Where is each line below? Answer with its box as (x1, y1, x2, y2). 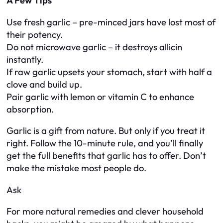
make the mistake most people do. (6, 162, 146, 174)
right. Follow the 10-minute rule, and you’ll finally (6, 137, 203, 149)
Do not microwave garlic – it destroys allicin (6, 41, 182, 53)
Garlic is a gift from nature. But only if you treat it (6, 125, 205, 137)
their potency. (6, 28, 63, 40)
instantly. (6, 53, 43, 65)
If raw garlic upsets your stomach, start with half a (6, 66, 212, 78)
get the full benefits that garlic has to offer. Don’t (6, 150, 206, 162)
